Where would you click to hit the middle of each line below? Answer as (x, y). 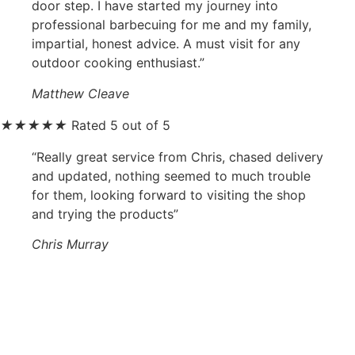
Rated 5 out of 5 (121, 125)
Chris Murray (70, 244)
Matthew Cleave (80, 93)
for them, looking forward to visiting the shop (169, 195)
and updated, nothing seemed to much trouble (171, 176)
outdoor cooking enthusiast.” (118, 63)
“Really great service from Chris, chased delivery (177, 157)
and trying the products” (105, 214)
